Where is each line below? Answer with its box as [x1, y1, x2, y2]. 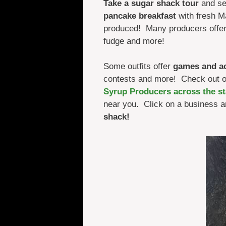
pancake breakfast [103, 11, 176, 21]
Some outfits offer [103, 62, 173, 72]
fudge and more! [103, 36, 164, 46]
